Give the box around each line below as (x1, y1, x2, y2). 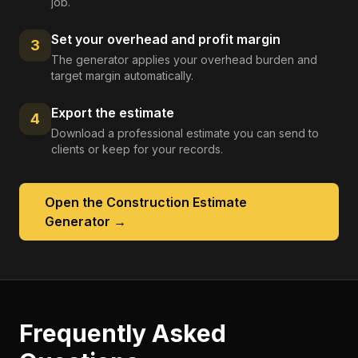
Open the (45, 194, 106, 210)
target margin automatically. (51, 69, 193, 82)
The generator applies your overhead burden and (51, 53, 317, 66)
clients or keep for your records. (51, 142, 223, 156)
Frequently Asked (19, 319, 226, 348)
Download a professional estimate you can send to (51, 126, 319, 140)
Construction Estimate (106, 194, 247, 210)
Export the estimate (51, 105, 174, 121)
